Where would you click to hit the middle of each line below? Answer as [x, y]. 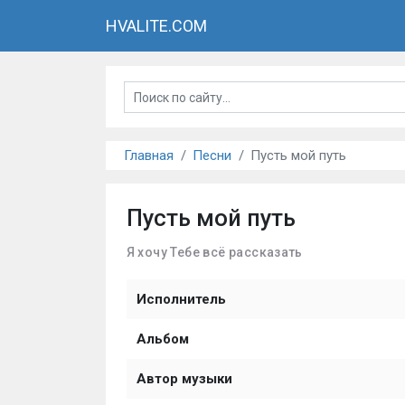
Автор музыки [184, 379]
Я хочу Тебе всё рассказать [214, 252]
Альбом [162, 339]
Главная [149, 155]
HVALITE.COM [156, 26]
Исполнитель [181, 299]
